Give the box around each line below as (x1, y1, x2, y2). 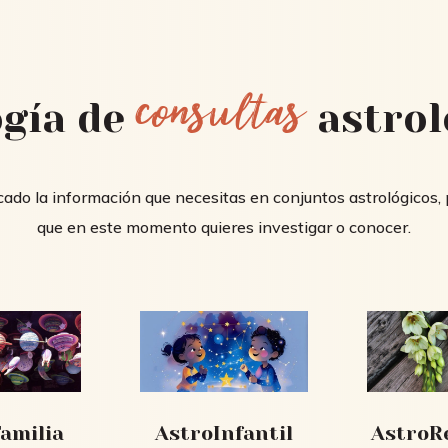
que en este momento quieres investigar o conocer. (37, 217, 411, 238)
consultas (135, 89, 306, 148)
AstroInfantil (154, 421, 293, 445)
